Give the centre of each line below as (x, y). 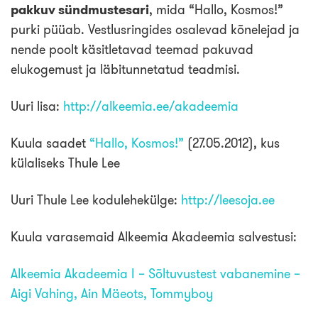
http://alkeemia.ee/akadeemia (151, 106)
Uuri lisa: (37, 106)
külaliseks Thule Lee (65, 163)
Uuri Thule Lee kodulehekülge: (96, 200)
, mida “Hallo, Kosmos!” (216, 10)
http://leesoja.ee (228, 200)
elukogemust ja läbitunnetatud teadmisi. (125, 69)
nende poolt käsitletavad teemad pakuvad (132, 49)
